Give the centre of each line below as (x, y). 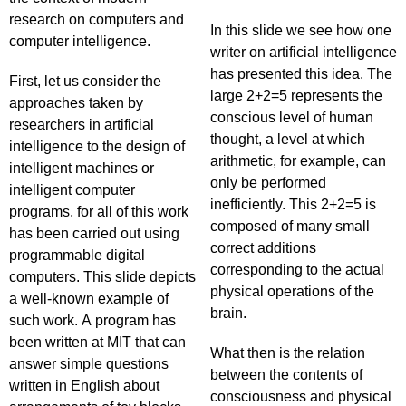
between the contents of (286, 375)
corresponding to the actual (297, 270)
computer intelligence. (82, 41)
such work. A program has (92, 320)
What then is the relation (288, 353)
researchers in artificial (82, 125)
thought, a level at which (288, 139)
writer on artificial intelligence (304, 52)
